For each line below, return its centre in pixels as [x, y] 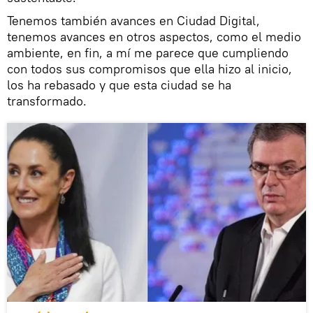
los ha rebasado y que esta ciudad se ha [119, 85]
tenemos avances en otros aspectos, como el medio [154, 36]
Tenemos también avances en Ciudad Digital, [133, 20]
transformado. [47, 101]
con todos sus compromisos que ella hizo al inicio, [150, 68]
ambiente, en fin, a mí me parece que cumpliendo [148, 52]
